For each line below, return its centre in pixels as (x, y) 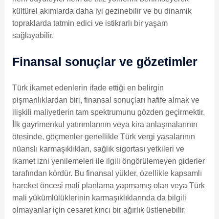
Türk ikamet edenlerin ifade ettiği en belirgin (88, 88)
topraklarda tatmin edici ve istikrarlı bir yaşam (90, 23)
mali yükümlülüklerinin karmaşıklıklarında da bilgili (99, 198)
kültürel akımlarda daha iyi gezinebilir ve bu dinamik (102, 11)
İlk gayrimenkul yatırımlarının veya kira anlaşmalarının (105, 125)
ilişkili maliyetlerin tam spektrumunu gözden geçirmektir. (108, 112)
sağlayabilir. (33, 35)
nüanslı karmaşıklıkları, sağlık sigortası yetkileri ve (98, 149)
